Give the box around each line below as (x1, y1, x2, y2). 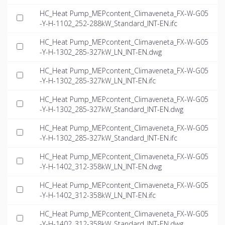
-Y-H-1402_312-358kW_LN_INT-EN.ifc (40, 190, 156, 200)
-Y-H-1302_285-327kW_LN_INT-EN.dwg (40, 47, 162, 57)
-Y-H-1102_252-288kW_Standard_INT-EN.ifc (40, 19, 177, 29)
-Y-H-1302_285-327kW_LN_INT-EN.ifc (40, 76, 156, 86)
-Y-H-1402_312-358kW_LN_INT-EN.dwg (40, 162, 162, 172)
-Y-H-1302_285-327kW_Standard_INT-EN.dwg (40, 104, 183, 115)
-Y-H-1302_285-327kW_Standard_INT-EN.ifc (40, 133, 177, 143)
